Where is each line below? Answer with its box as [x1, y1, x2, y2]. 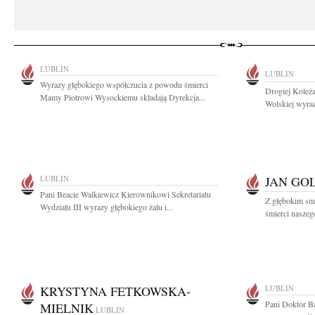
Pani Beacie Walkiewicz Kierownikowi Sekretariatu [40, 188, 211, 200]
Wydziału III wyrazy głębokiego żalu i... [40, 201, 173, 212]
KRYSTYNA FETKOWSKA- [40, 283, 191, 300]
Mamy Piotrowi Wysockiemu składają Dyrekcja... [40, 91, 205, 103]
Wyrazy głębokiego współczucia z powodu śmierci [40, 79, 208, 90]
